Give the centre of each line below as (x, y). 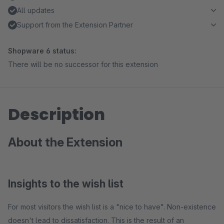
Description (56, 114)
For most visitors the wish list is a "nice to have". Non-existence (112, 207)
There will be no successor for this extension (83, 64)
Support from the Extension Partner (75, 25)
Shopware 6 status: (42, 51)
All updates (36, 10)
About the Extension (65, 142)
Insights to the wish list (66, 184)
